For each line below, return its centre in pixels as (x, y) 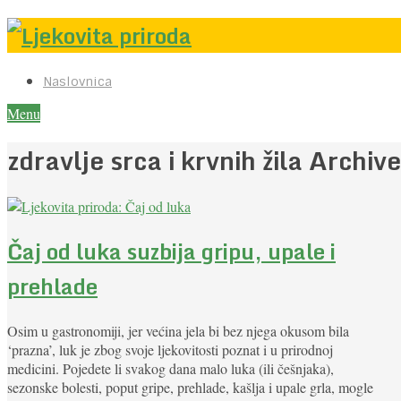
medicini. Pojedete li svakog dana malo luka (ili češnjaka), (171, 369)
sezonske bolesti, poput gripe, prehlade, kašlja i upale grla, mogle (190, 388)
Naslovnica (77, 81)
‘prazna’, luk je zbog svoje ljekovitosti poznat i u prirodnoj (170, 350)
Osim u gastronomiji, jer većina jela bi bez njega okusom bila (178, 331)
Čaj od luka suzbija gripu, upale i (171, 252)
